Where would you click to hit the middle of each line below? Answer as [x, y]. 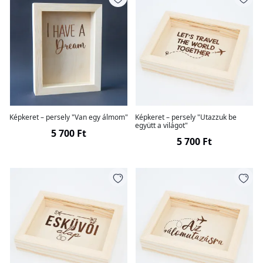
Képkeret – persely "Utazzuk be [186, 117]
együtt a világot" [161, 125]
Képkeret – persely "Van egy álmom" [69, 117]
